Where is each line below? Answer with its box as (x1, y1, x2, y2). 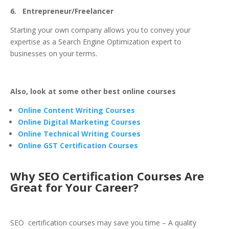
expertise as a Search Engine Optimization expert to (10, 37, 181, 47)
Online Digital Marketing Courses (18, 117, 141, 127)
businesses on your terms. (10, 49, 97, 59)
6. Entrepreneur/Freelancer (10, 6, 113, 16)
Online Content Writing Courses (18, 105, 135, 116)
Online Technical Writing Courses (18, 129, 141, 139)
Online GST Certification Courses (18, 141, 138, 151)
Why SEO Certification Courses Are (10, 168, 204, 184)
